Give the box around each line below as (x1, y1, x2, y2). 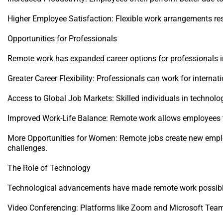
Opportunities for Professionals (7, 33, 117, 43)
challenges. (7, 143, 47, 153)
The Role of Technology (7, 163, 91, 173)
